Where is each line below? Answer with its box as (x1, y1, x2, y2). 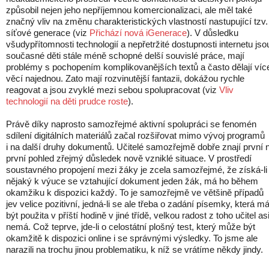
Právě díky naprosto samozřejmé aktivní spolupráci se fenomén (6, 119, 256, 129)
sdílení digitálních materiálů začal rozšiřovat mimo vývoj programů (6, 130, 265, 141)
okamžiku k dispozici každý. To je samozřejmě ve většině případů (6, 187, 264, 198)
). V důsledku (187, 28, 238, 38)
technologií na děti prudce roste (6, 96, 128, 106)
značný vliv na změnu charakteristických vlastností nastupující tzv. (6, 16, 268, 26)
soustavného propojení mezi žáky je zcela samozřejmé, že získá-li (6, 165, 267, 175)
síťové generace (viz (6, 28, 89, 38)
